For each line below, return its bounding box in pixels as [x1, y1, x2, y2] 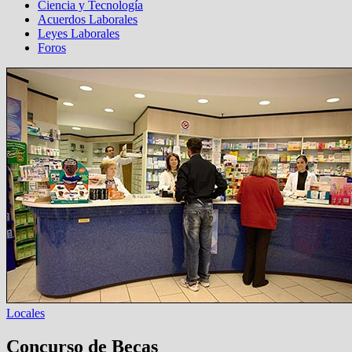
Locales [6, 306, 45, 320]
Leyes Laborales [38, 27, 119, 40]
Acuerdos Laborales [38, 13, 137, 26]
